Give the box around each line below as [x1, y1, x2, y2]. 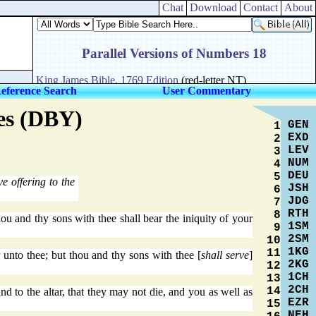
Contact [241, 1, 281, 13]
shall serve [201, 249, 250, 262]
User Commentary [162, 85, 251, 97]
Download [187, 1, 240, 13]
